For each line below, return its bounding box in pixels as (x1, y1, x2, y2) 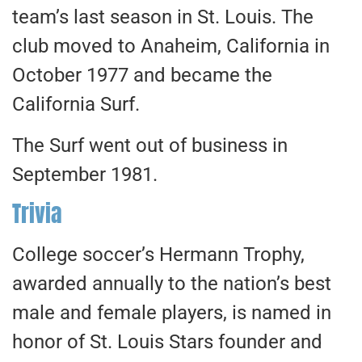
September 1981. (12, 162, 158, 186)
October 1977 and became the (12, 64, 272, 87)
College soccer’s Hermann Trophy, (12, 243, 305, 267)
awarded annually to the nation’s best (12, 272, 331, 296)
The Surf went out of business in (12, 133, 288, 157)
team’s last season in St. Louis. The (12, 6, 314, 29)
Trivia (12, 196, 62, 231)
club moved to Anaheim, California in (12, 35, 330, 58)
